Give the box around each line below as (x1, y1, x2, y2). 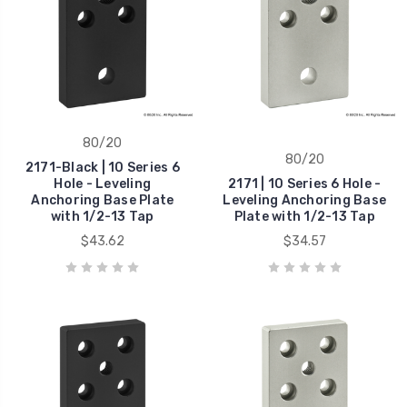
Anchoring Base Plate (31, 193, 174, 209)
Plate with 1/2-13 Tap (233, 209, 375, 225)
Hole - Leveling (54, 176, 152, 193)
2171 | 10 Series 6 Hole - (228, 176, 382, 193)
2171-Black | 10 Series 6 (25, 160, 180, 176)
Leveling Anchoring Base (223, 193, 387, 209)
